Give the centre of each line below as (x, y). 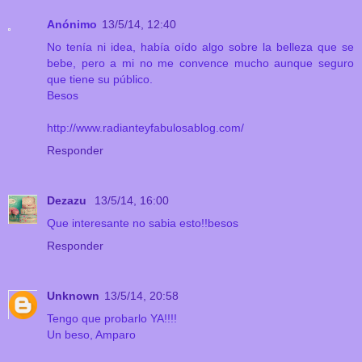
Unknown (73, 296)
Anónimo (72, 25)
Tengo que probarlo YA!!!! (112, 319)
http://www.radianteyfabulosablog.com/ (145, 128)
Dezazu (68, 201)
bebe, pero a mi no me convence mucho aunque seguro (200, 63)
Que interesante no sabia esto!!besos (143, 223)
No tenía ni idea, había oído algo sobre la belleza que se (200, 47)
